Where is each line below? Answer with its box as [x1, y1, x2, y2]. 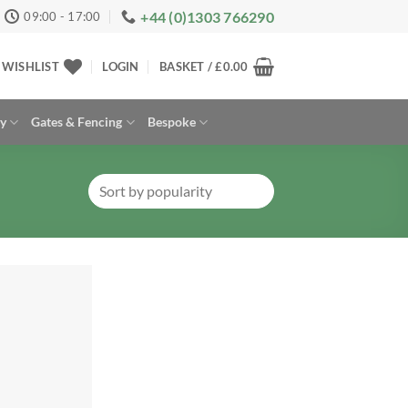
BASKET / [159, 58, 216, 74]
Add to [43, 309, 76, 321]
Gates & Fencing [31, 114, 123, 129]
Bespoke [147, 114, 196, 129]
